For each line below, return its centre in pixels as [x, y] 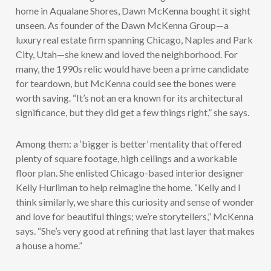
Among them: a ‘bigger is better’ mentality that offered [129, 144]
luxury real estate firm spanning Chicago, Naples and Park [135, 40]
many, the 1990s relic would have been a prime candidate [132, 69]
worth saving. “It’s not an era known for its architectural [129, 98]
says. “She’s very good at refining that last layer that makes [135, 231]
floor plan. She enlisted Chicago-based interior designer [130, 173]
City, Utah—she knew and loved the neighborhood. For [127, 54]
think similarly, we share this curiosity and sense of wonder [135, 202]
